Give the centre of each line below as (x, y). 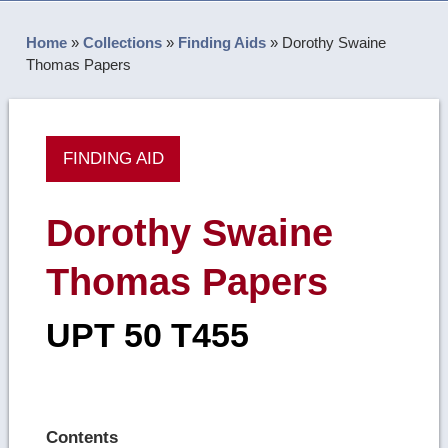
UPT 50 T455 (148, 334)
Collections (123, 43)
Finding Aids (222, 43)
